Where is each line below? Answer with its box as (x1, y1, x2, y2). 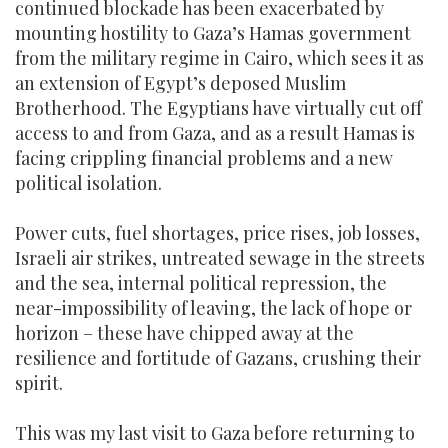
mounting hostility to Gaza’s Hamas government (15, 21, 411, 45)
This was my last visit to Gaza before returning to (15, 421, 415, 445)
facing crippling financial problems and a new (15, 146, 393, 170)
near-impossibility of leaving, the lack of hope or (15, 296, 412, 320)
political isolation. (15, 171, 162, 195)
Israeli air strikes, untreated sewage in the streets (15, 246, 425, 270)
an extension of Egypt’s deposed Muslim (15, 71, 346, 95)
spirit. (15, 371, 63, 395)
